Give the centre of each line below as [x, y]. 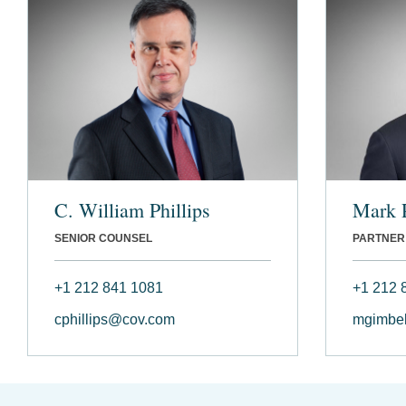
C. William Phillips [132, 209]
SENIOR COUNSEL [103, 238]
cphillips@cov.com [115, 319]
